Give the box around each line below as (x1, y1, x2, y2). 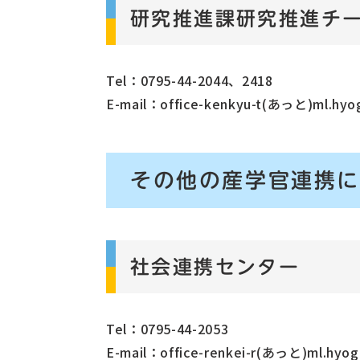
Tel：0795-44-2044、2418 (106, 70, 273, 90)
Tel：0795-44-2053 (106, 318, 229, 338)
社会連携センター (130, 256, 301, 276)
